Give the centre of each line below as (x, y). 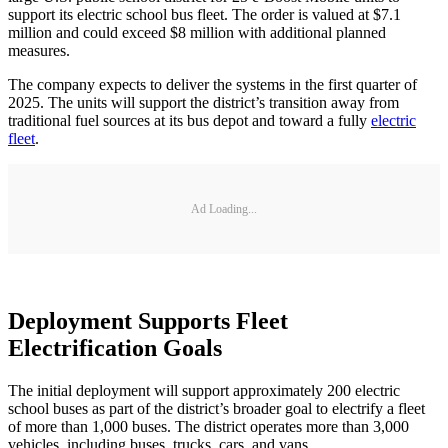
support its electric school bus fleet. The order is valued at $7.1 (204, 15)
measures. (39, 51)
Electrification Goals (115, 347)
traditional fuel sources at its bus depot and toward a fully (189, 121)
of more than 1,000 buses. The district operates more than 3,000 (208, 426)
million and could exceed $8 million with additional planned (197, 33)
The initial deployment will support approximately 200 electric (204, 390)
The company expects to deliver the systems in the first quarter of (212, 85)
